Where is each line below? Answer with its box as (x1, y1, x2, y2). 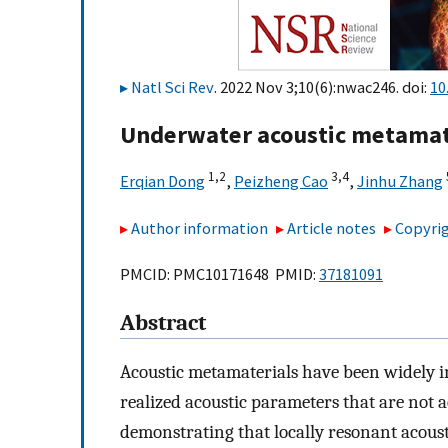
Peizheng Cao (234, 171, 328, 192)
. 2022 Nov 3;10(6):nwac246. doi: (214, 77, 430, 97)
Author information (131, 217, 268, 238)
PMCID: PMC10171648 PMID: (120, 264, 319, 285)
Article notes (287, 217, 377, 238)
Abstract (120, 310, 206, 337)
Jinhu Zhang (357, 171, 443, 192)
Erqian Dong (120, 171, 205, 192)
